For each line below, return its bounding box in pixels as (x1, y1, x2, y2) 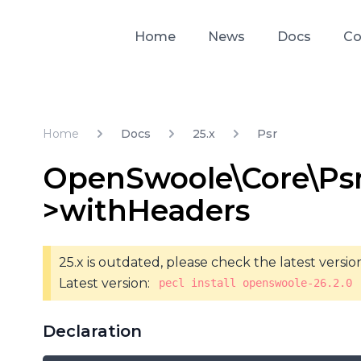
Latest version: (59, 275, 154, 291)
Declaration (43, 321, 143, 341)
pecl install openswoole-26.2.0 (158, 276, 352, 290)
